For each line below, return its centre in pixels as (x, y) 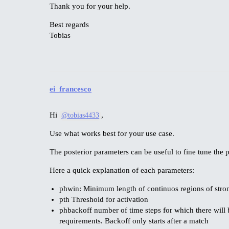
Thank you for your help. (90, 6)
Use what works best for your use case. (112, 133)
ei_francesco (71, 89)
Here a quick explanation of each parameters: (122, 170)
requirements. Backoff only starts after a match (134, 221)
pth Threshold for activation (104, 199)
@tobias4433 (81, 115)
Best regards (69, 25)
